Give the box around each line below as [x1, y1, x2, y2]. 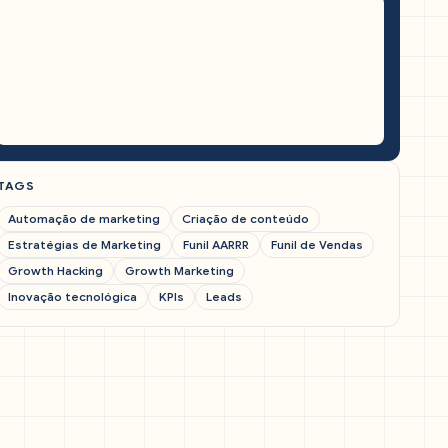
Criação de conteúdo [182, 211, 309, 226]
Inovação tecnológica [8, 289, 137, 304]
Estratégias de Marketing [8, 237, 161, 252]
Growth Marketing [125, 263, 234, 278]
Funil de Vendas [271, 237, 363, 252]
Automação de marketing [8, 211, 160, 226]
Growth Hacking [8, 263, 103, 278]
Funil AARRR [183, 237, 249, 252]
